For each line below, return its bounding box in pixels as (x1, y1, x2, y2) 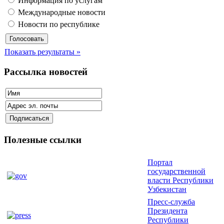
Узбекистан (147, 184, 186, 193)
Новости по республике (16, 19, 99, 28)
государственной (147, 166, 205, 175)
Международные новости (16, 7, 105, 16)
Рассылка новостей (4, 66, 87, 77)
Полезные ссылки (4, 134, 81, 145)
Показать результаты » (4, 47, 80, 56)
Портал (147, 157, 172, 166)
